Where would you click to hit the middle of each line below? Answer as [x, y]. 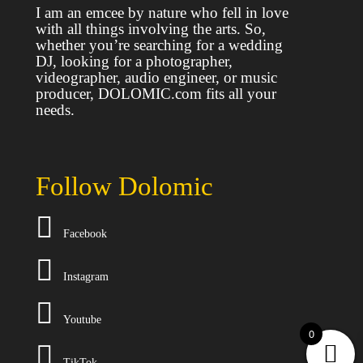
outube [86, 320]
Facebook [82, 234]
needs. [55, 110]
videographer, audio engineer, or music [156, 78]
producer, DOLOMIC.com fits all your [156, 94]
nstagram [88, 277]
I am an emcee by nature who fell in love [162, 13]
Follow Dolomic [124, 187]
